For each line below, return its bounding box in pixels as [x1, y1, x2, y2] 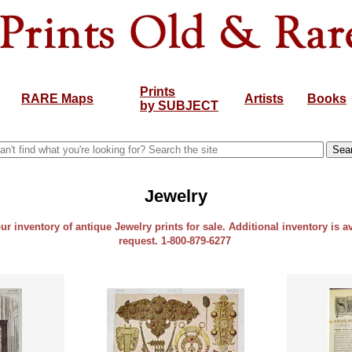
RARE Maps [21, 92, 93, 105]
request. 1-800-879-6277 [118, 235, 234, 247]
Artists [244, 92, 284, 105]
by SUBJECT [140, 99, 218, 112]
